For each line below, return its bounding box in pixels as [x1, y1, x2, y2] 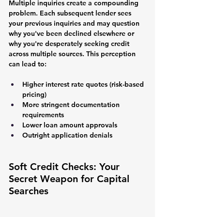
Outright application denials [22, 130, 112, 139]
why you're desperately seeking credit [9, 39, 131, 48]
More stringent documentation [22, 100, 122, 109]
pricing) [22, 90, 46, 99]
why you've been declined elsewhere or [9, 29, 136, 38]
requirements [22, 110, 64, 119]
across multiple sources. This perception [9, 49, 138, 58]
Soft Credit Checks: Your [9, 160, 123, 172]
